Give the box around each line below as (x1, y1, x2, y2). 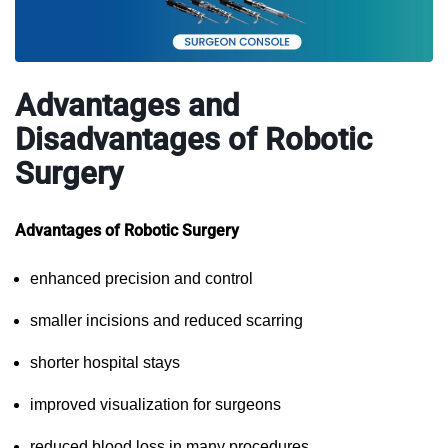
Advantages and (15, 87, 239, 125)
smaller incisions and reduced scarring (30, 312, 303, 330)
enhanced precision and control (30, 270, 253, 288)
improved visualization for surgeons (30, 396, 281, 414)
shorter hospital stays (30, 354, 180, 372)
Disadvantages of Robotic (15, 121, 372, 159)
